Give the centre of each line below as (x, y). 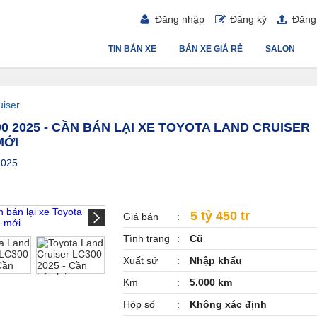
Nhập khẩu (214, 260)
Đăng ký (248, 19)
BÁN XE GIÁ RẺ (211, 49)
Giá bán (141, 217)
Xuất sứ (140, 260)
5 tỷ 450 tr (218, 216)
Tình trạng (146, 238)
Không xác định (227, 304)
